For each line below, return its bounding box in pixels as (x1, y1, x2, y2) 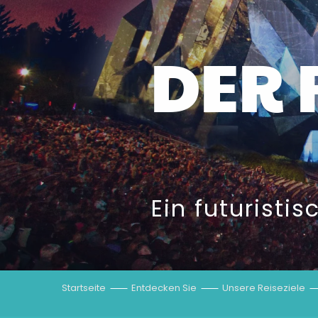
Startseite (62, 281, 106, 295)
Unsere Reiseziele (222, 281, 305, 295)
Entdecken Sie (131, 281, 197, 295)
